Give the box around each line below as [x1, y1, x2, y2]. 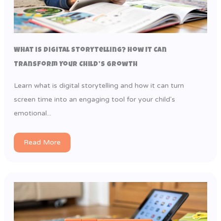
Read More [23, 138, 61, 147]
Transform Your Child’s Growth [13, 61, 138, 68]
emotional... [13, 109, 51, 117]
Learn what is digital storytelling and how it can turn [13, 81, 184, 90]
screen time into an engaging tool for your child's [13, 95, 175, 104]
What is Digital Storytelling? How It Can [13, 46, 167, 54]
